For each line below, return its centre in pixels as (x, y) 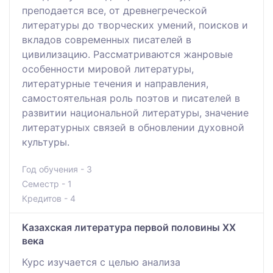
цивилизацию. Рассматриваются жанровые (127, 54)
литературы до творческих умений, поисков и (135, 25)
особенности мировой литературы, (108, 69)
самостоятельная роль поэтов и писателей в (131, 98)
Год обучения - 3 (57, 169)
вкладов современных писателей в (107, 39)
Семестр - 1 (47, 183)
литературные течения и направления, (115, 83)
